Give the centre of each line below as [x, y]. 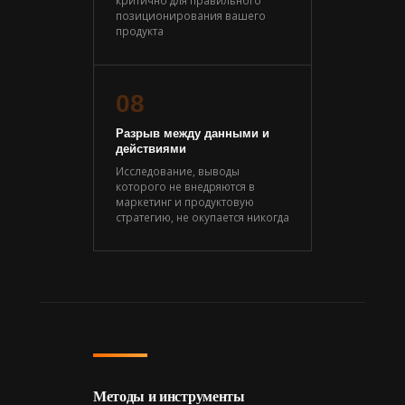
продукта [140, 30]
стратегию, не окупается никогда [202, 217]
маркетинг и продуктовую [185, 201]
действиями [151, 148]
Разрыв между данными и [193, 133]
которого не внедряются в [185, 186]
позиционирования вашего [191, 15]
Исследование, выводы [178, 170]
